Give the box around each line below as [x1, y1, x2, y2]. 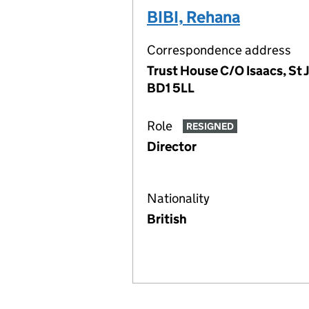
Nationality [147, 190, 210, 206]
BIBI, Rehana [147, 7, 240, 27]
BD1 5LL [147, 80, 195, 96]
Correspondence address [147, 42, 291, 58]
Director [147, 139, 197, 154]
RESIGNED [186, 120, 234, 133]
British [147, 211, 187, 227]
